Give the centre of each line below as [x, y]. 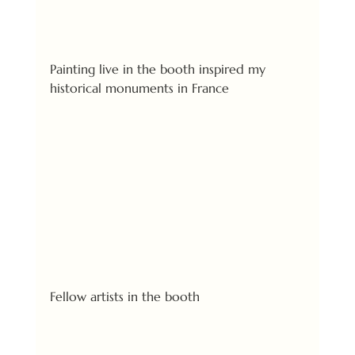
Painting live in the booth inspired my [159, 69]
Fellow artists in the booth [124, 296]
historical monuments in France [139, 88]
